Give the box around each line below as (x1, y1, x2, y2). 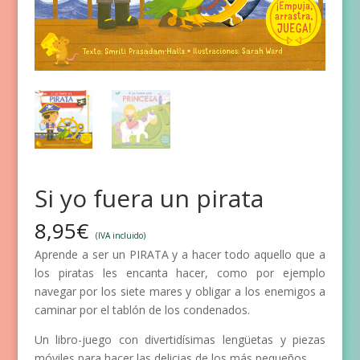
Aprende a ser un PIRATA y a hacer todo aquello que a (34, 246, 326, 262)
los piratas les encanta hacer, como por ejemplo (34, 264, 326, 280)
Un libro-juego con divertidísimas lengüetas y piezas (34, 331, 326, 347)
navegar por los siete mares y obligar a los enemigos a (34, 283, 326, 299)
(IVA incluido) (95, 229, 145, 241)
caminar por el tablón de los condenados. (34, 301, 250, 317)
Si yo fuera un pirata (34, 181, 264, 215)
